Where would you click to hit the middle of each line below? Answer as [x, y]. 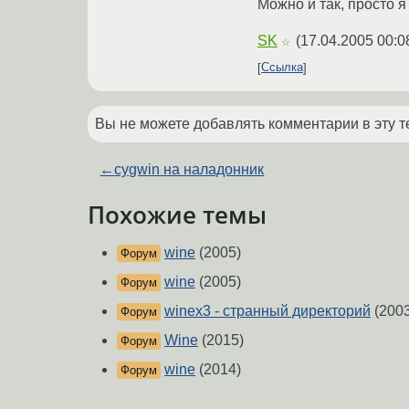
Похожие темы [177, 214]
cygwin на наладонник [189, 169]
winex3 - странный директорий [267, 311]
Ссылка [282, 68]
